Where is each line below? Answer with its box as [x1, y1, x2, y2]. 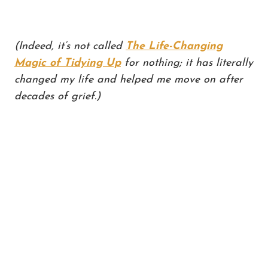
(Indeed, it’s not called [14, 41, 126, 53]
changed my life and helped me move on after [14, 74, 243, 86]
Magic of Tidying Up [14, 57, 121, 69]
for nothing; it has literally [121, 57, 253, 69]
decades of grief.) [14, 91, 100, 103]
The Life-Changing [126, 41, 223, 53]
